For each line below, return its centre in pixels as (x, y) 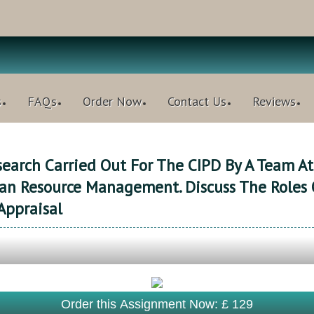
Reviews (274, 101)
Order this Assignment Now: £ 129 (157, 305)
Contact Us (197, 101)
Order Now (112, 101)
